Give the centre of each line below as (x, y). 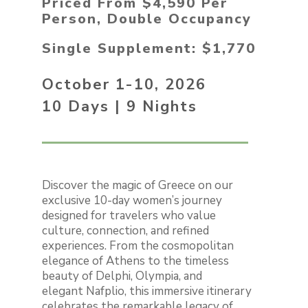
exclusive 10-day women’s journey (132, 201)
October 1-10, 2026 (124, 85)
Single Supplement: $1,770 (149, 49)
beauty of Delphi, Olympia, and (122, 276)
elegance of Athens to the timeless (136, 261)
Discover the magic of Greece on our (138, 186)
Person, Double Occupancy (147, 19)
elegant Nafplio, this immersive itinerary (147, 291)
